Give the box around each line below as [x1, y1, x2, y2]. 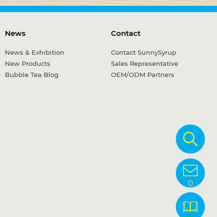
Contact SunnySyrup [111, 48, 176, 56]
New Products [5, 60, 50, 67]
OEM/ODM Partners [111, 71, 174, 78]
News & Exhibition [5, 48, 64, 56]
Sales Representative [111, 60, 178, 67]
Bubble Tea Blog [5, 71, 59, 78]
